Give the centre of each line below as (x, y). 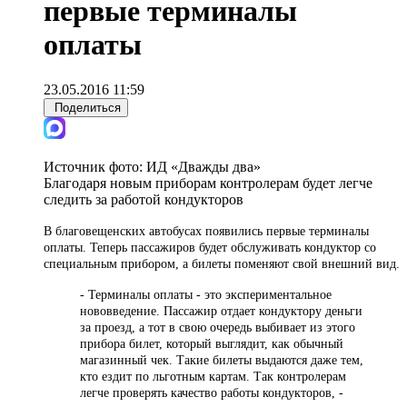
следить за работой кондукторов (144, 199)
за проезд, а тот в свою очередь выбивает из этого (218, 327)
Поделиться (88, 107)
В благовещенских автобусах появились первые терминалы (206, 231)
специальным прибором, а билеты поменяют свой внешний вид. (222, 263)
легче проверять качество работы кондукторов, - (212, 392)
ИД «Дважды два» (203, 166)
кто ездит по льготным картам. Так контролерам (213, 376)
